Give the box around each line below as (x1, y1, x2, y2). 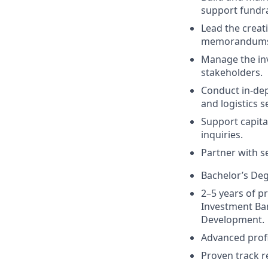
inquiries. (201, 127, 243, 141)
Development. (201, 212, 264, 226)
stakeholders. (201, 65, 263, 79)
